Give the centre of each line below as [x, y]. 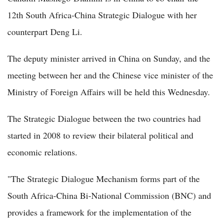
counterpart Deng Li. [45, 32]
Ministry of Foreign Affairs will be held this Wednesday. [109, 92]
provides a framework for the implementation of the [99, 212]
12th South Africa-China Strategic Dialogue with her [102, 15]
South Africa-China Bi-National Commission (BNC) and [109, 195]
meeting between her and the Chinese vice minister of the [110, 75]
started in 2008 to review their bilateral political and [100, 135]
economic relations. [42, 152]
